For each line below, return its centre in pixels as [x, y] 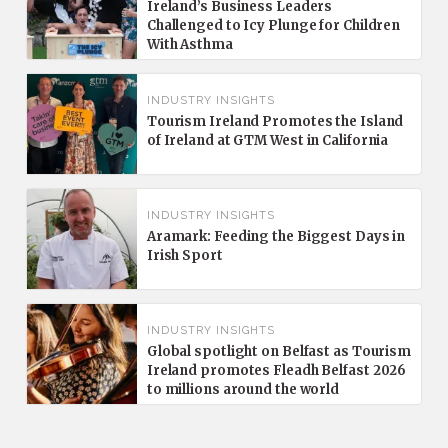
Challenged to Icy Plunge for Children [273, 26]
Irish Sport [184, 256]
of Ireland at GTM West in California [267, 141]
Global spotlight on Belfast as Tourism [279, 352]
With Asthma [189, 45]
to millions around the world [243, 390]
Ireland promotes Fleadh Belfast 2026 [276, 371]
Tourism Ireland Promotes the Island [275, 122]
